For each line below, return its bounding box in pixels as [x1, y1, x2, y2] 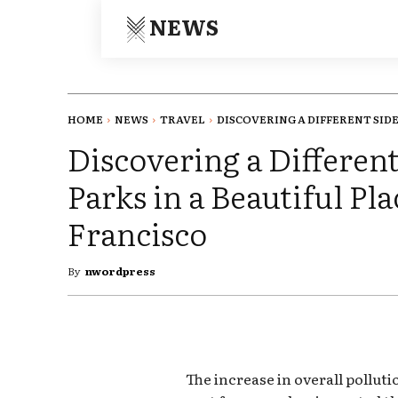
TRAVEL [160, 111, 205, 128]
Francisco [68, 210, 207, 257]
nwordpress [85, 263, 155, 280]
